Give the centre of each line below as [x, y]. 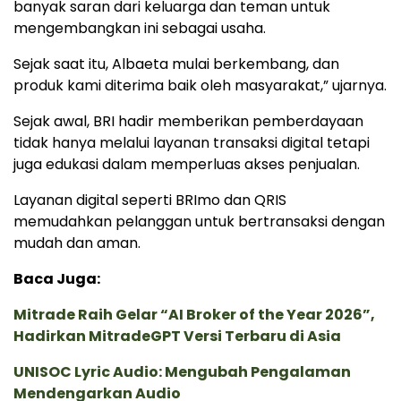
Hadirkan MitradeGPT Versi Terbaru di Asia [177, 337]
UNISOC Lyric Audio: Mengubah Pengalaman [182, 372]
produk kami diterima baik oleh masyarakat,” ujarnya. [200, 86]
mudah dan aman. [77, 243]
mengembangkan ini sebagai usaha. [140, 29]
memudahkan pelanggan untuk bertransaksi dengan [199, 222]
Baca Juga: [57, 279]
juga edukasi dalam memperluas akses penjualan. [187, 165]
